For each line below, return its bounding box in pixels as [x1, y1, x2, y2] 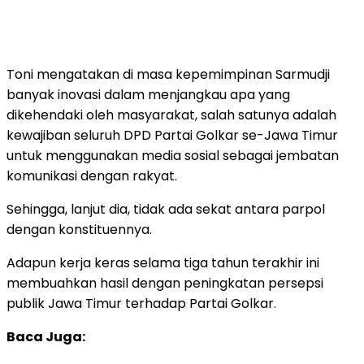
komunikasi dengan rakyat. [6, 166, 177, 185]
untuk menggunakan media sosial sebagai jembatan [6, 145, 339, 165]
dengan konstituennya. [6, 219, 152, 239]
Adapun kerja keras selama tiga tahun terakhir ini [6, 253, 319, 272]
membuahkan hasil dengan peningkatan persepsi [6, 273, 323, 292]
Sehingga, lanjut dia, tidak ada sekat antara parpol [6, 199, 325, 219]
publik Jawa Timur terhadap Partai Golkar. [6, 293, 276, 313]
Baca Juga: [6, 327, 85, 346]
